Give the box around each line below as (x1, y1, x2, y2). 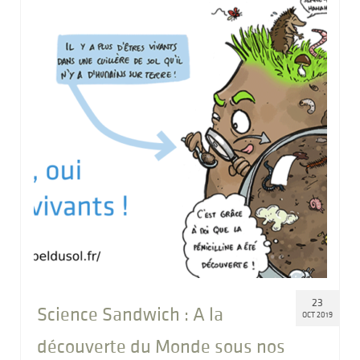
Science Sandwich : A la (37, 301, 223, 326)
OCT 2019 (302, 309, 333, 320)
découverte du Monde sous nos (37, 333, 285, 358)
